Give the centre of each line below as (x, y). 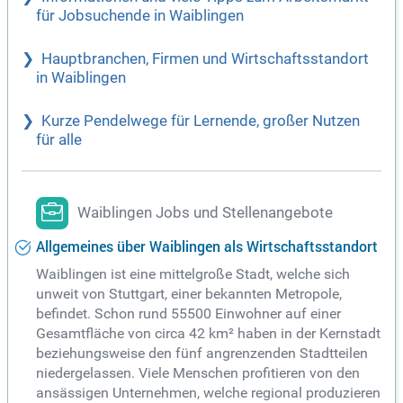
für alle (59, 140)
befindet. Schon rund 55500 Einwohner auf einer (188, 313)
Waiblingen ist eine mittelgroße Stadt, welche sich (193, 273)
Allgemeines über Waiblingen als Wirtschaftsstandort (207, 247)
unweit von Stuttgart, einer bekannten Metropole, (189, 293)
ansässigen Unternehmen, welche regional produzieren (208, 392)
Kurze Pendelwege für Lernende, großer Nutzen (201, 121)
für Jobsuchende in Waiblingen (140, 16)
